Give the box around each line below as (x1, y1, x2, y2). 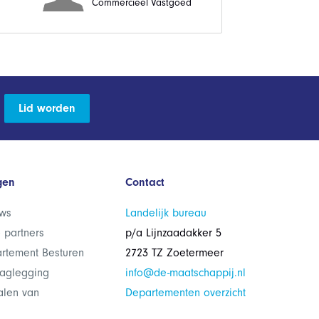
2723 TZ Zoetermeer (125, 246, 224, 259)
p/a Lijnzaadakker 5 (125, 226, 221, 239)
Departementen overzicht (125, 286, 246, 299)
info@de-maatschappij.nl (125, 266, 246, 279)
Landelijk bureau (125, 206, 206, 219)
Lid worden (18, 102, 75, 115)
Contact (125, 176, 164, 189)
